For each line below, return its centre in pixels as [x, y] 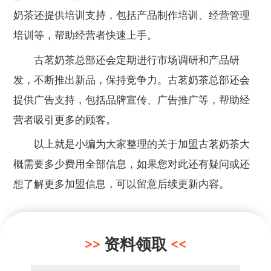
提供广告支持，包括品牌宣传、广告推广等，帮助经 [132, 100]
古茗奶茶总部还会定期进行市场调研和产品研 [127, 60]
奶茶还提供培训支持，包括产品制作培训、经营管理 [132, 16]
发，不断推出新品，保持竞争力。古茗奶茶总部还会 [132, 80]
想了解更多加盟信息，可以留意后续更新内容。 [122, 184]
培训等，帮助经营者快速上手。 [86, 36]
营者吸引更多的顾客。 [65, 120]
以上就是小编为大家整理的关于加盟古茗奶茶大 [132, 144]
